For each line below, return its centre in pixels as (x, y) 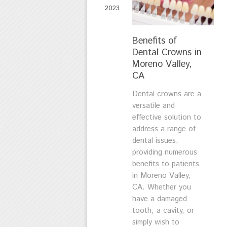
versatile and (154, 106)
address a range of (164, 129)
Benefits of (155, 41)
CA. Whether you (162, 187)
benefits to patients (166, 164)
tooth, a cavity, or (163, 211)
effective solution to (167, 118)
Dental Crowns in (167, 53)
